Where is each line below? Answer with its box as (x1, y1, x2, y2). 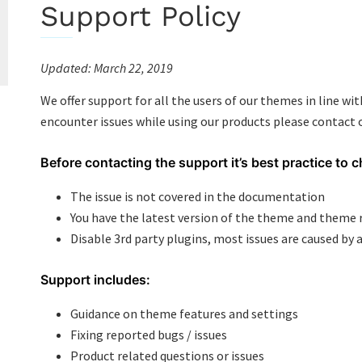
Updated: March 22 (40, 60, 141, 76)
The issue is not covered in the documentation (70, 188, 325, 204)
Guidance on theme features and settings (70, 305, 298, 322)
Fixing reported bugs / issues (70, 326, 227, 343)
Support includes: (40, 271, 150, 288)
